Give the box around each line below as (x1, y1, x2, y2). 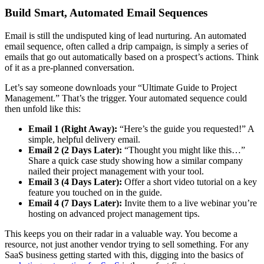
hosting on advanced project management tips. (28, 208, 200, 219)
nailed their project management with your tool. (28, 166, 204, 176)
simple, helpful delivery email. (28, 134, 140, 144)
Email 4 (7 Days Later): (28, 197, 122, 208)
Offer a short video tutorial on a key (122, 176, 257, 187)
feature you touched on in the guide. (28, 187, 162, 197)
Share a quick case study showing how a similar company (28, 155, 243, 166)
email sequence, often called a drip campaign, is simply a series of (5, 41, 248, 51)
